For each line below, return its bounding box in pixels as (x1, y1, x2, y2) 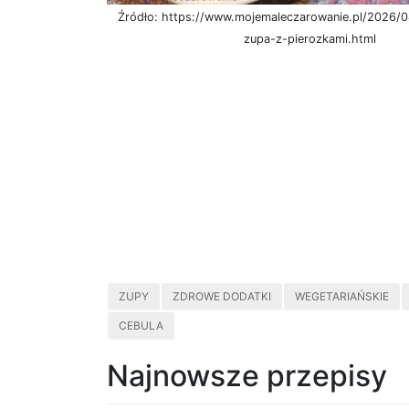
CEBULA (119, 319, 163, 332)
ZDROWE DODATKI (173, 289, 271, 303)
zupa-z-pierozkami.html (244, 31, 376, 46)
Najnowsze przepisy (107, 358, 387, 393)
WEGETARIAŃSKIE (295, 289, 389, 303)
